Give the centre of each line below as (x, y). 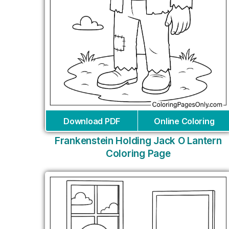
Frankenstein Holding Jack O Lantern (138, 141)
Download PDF (92, 121)
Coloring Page (138, 154)
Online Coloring (184, 121)
